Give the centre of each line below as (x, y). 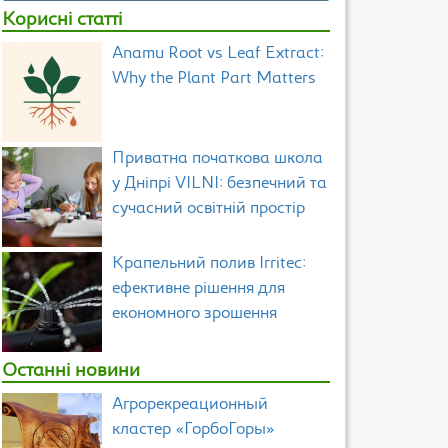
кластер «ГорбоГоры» (193, 430)
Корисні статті (62, 20)
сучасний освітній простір (208, 209)
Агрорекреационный (190, 405)
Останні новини (71, 371)
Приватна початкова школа (217, 159)
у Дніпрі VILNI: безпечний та (219, 184)
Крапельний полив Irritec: (209, 264)
